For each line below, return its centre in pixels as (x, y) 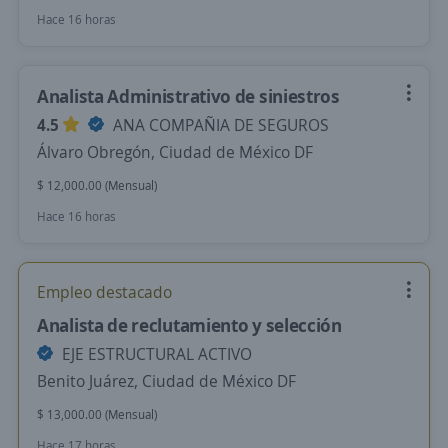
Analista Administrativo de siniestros (188, 96)
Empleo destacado (104, 292)
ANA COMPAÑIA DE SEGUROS (219, 125)
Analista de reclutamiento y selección (189, 325)
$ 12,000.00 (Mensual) (97, 185)
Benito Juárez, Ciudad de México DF (166, 381)
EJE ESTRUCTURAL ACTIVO (155, 354)
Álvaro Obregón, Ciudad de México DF (175, 152)
